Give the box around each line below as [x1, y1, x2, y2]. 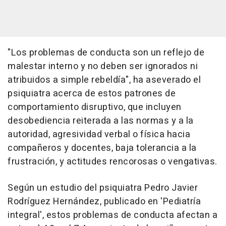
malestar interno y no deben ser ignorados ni [8, 60, 198, 74]
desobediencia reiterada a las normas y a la [8, 114, 194, 128]
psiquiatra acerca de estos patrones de [8, 87, 176, 101]
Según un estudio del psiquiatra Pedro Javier [8, 181, 198, 195]
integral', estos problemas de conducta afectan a [8, 208, 217, 222]
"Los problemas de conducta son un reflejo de [8, 46, 204, 60]
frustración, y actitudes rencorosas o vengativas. [8, 155, 217, 169]
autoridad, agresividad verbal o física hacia [8, 128, 190, 142]
